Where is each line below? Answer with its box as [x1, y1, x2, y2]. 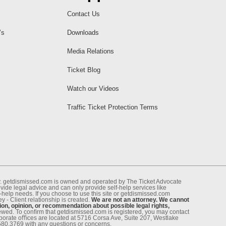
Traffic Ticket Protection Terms [67, 103, 158, 111]
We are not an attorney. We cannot [91, 196, 189, 203]
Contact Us [67, 10, 100, 18]
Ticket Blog [67, 66, 100, 74]
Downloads [67, 28, 99, 36]
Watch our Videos [67, 84, 119, 92]
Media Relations [67, 47, 114, 55]
